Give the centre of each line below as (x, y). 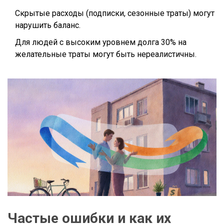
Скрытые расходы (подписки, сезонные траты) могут (115, 13)
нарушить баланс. (48, 25)
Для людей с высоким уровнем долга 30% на (101, 42)
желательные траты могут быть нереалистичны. (106, 54)
